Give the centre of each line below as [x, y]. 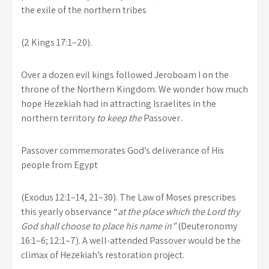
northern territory [59, 118]
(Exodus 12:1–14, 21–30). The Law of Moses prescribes [128, 197]
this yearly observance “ [69, 211]
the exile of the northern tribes [84, 10]
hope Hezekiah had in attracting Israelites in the [119, 103]
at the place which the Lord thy [179, 211]
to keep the [120, 118]
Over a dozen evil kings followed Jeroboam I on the [125, 74]
